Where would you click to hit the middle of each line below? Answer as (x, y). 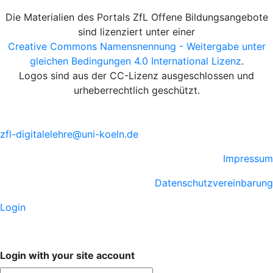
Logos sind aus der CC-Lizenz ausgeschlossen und (136, 76)
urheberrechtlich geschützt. (136, 90)
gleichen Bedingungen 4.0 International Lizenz (135, 61)
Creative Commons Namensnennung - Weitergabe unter (136, 47)
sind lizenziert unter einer (136, 32)
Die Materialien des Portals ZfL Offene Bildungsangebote (136, 17)
